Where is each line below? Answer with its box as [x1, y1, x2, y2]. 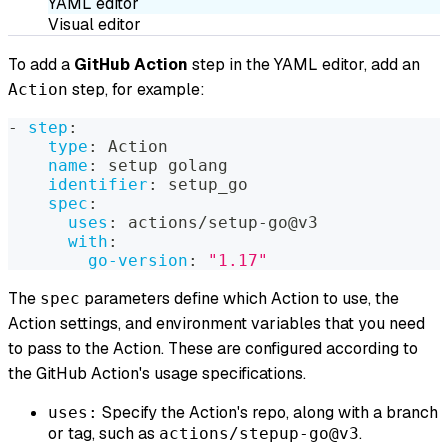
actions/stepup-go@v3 [159, 423, 359, 443]
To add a [8, 53, 74, 75]
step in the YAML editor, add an [188, 53, 420, 75]
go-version [88, 250, 188, 270]
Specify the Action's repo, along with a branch [98, 401, 438, 423]
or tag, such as [48, 422, 159, 444]
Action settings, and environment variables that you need [8, 312, 425, 334]
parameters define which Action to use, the [80, 287, 399, 309]
